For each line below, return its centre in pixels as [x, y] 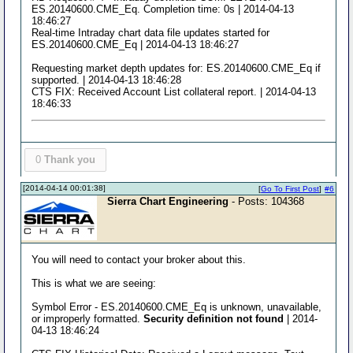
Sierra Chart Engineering [168, 201]
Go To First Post [290, 188]
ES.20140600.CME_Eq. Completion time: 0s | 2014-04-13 [163, 9]
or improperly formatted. [88, 318]
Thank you [69, 160]
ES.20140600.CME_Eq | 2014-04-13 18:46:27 [136, 45]
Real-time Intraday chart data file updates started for [151, 33]
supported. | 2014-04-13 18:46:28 [107, 80]
